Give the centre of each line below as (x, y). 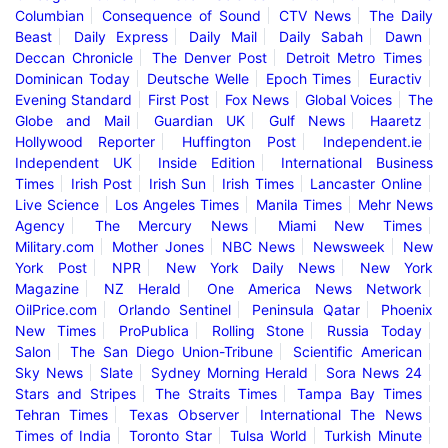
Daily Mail (223, 36)
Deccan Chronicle (74, 57)
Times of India (63, 435)
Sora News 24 (373, 372)
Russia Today (374, 330)
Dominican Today (72, 78)
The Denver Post (209, 57)
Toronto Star (170, 435)
